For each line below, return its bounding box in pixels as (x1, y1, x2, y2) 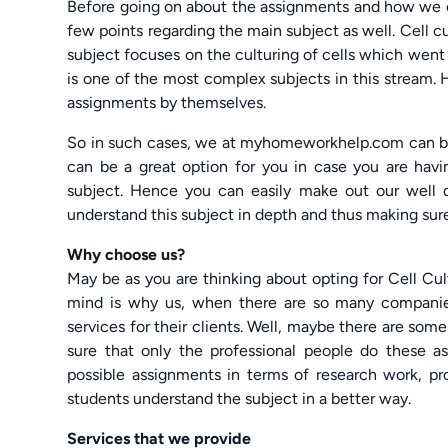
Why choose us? (67, 244, 186, 264)
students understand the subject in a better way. (67, 388, 412, 408)
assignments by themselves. (67, 92, 267, 112)
